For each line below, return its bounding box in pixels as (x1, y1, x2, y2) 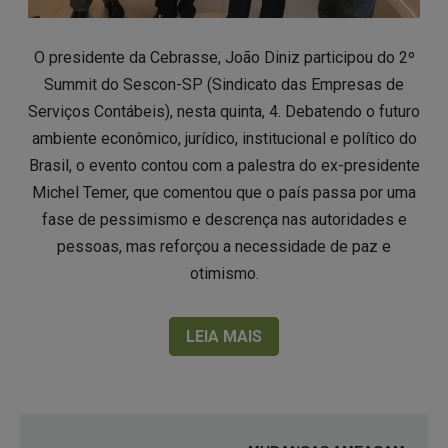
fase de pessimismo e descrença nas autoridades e (41, 210, 407, 229)
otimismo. (189, 264, 259, 283)
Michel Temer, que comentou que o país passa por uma (32, 183, 416, 202)
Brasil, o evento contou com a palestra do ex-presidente (28, 156, 420, 175)
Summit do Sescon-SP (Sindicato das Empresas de (44, 75, 404, 94)
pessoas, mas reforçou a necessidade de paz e (57, 237, 391, 256)
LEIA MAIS (186, 327, 262, 346)
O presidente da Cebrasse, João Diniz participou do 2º (33, 48, 415, 67)
